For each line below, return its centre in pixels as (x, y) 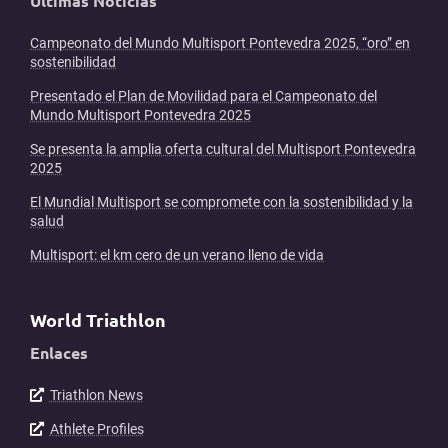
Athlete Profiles (96, 429)
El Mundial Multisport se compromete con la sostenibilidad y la (221, 202)
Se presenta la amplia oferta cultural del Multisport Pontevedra (223, 149)
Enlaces (59, 353)
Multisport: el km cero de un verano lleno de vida (177, 255)
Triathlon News (96, 395)
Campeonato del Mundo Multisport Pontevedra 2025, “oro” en (220, 43)
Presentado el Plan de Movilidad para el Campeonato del (203, 96)
